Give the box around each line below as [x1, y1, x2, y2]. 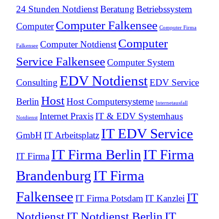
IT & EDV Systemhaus [95, 111, 183, 122]
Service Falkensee [16, 55, 105, 68]
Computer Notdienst [40, 39, 116, 50]
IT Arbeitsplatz [44, 130, 99, 141]
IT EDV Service [101, 126, 193, 142]
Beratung [100, 4, 134, 15]
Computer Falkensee [56, 19, 157, 32]
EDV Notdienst [60, 73, 148, 89]
